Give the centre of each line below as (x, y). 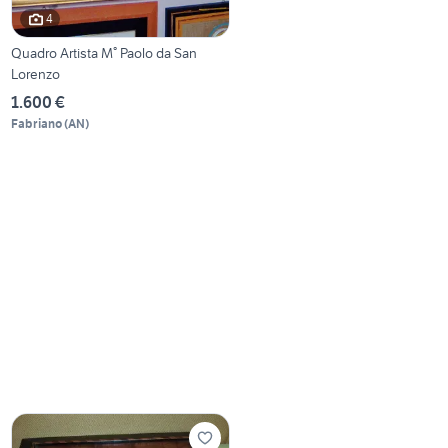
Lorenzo (36, 73)
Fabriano (37, 123)
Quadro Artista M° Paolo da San (104, 52)
